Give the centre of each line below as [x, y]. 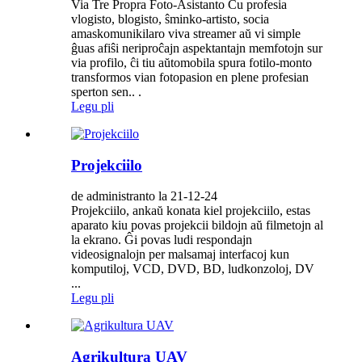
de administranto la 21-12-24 [144, 196]
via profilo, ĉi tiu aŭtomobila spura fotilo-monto [192, 62]
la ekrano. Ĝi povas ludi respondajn [162, 240]
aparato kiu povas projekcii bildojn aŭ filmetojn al [197, 225]
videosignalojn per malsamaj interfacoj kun [180, 255]
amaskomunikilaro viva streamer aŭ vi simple [186, 33]
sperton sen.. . [106, 91]
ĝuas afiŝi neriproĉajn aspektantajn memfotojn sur [197, 48]
